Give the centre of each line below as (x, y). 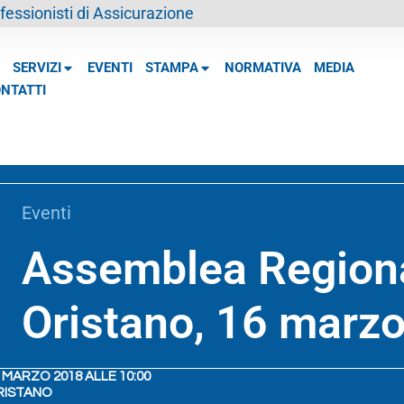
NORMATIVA (262, 68)
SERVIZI (37, 68)
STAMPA (171, 68)
